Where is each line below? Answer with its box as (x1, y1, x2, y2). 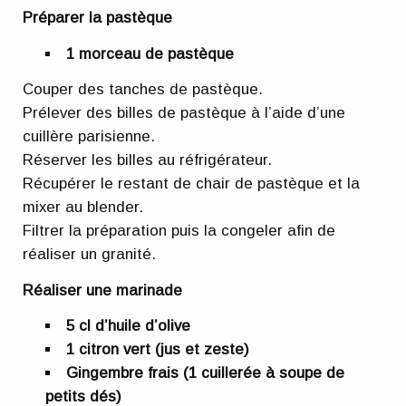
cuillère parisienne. (23, 128, 156, 146)
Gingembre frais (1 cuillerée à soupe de (66, 364, 345, 382)
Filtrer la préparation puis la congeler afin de (23, 222, 336, 240)
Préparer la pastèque (23, 9, 173, 27)
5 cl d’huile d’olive (66, 317, 191, 335)
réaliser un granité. (23, 246, 157, 264)
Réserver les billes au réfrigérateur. (23, 151, 273, 169)
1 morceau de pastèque (66, 44, 235, 63)
